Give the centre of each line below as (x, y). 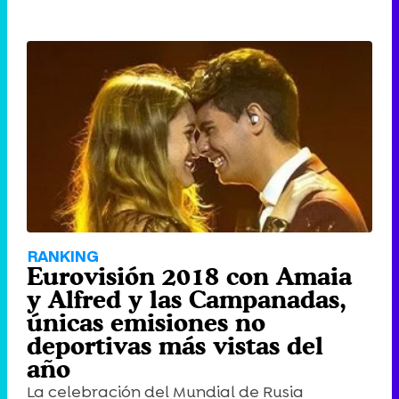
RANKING (63, 256)
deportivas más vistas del (175, 345)
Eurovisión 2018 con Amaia (189, 276)
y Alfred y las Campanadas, (187, 299)
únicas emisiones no (146, 322)
